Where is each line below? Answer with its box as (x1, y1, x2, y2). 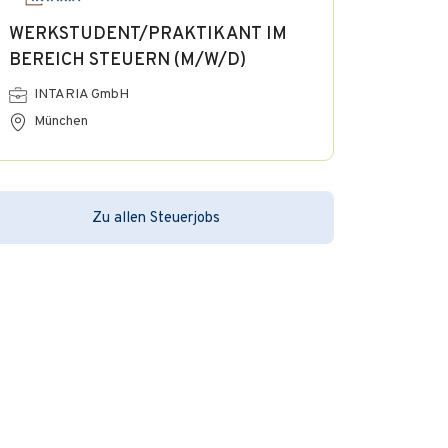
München (34, 113, 88, 130)
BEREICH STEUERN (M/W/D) (9, 49, 246, 72)
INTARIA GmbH (34, 86, 129, 103)
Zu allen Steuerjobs (92, 209, 220, 228)
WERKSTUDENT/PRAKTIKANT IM (9, 23, 287, 46)
